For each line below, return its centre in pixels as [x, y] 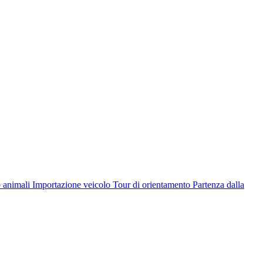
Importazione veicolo [71, 184]
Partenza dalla [218, 184]
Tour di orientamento [151, 184]
